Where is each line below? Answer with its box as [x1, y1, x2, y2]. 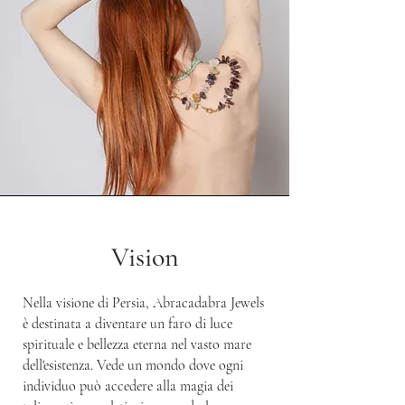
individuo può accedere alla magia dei [23, 377, 233, 395]
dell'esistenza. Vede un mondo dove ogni [23, 356, 243, 374]
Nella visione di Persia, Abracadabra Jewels [23, 294, 264, 312]
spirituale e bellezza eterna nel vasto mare [23, 335, 251, 353]
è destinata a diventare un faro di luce [23, 315, 232, 333]
